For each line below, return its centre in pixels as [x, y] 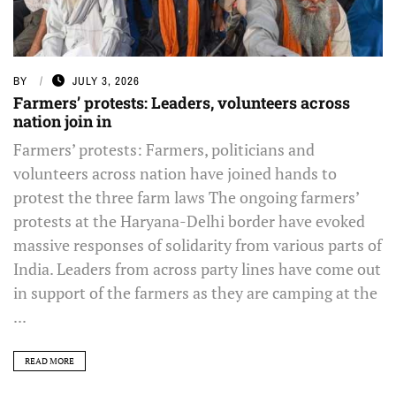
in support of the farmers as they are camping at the [195, 292]
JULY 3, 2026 [106, 80]
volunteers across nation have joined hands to [175, 173]
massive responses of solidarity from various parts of [198, 244]
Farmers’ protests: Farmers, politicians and [164, 149]
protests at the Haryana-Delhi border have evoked [189, 221]
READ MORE [49, 361]
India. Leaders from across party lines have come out [197, 268]
